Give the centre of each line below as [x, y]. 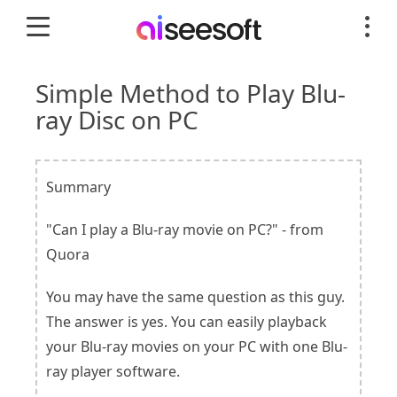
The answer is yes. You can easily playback [187, 322]
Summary [78, 187]
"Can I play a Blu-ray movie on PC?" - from [185, 230]
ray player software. [113, 371]
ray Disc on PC [117, 120]
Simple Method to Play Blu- [191, 93]
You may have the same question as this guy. [195, 297]
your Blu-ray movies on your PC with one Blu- [197, 346]
